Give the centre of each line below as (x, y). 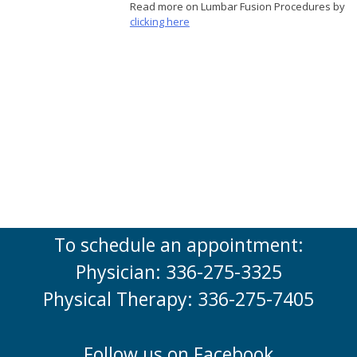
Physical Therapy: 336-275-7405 (178, 299)
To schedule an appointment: (178, 245)
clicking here (159, 21)
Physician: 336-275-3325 (178, 272)
